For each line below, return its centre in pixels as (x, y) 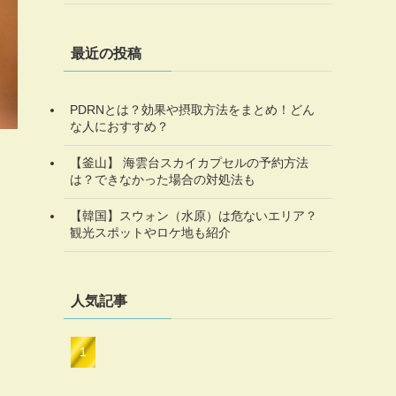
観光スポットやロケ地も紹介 (150, 233)
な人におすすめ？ (119, 127)
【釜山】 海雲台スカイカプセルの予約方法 (189, 163)
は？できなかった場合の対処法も (163, 180)
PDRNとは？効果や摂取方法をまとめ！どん (192, 110)
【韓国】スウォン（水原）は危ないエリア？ (194, 216)
